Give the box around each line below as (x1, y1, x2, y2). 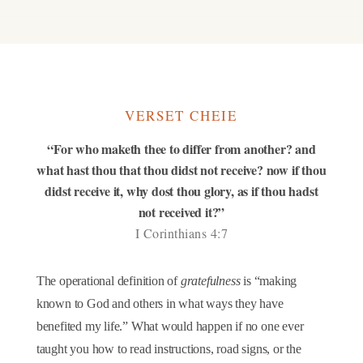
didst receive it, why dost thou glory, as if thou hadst (45, 181, 318, 200)
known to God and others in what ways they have (36, 297, 284, 310)
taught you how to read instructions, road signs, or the (36, 342, 301, 356)
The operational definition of (36, 274, 181, 288)
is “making (240, 274, 297, 288)
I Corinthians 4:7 (135, 224, 228, 241)
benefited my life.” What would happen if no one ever (36, 319, 304, 333)
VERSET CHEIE (125, 106, 238, 125)
